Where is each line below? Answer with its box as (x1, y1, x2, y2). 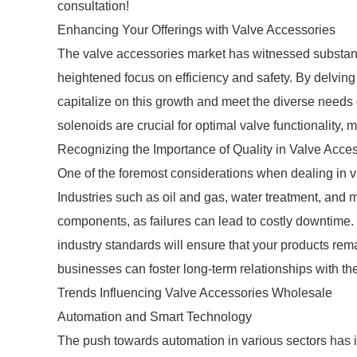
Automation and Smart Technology (57, 310, 252, 324)
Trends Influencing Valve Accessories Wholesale (57, 286, 332, 300)
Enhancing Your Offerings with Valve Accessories (57, 23, 335, 37)
